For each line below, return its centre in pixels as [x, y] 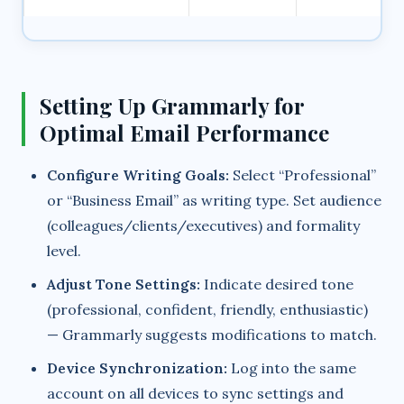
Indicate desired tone [277, 284]
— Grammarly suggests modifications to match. [212, 334]
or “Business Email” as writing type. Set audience [214, 200]
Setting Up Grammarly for [172, 105]
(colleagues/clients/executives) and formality [203, 225]
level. [64, 250]
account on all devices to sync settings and [195, 393]
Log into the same [292, 367]
